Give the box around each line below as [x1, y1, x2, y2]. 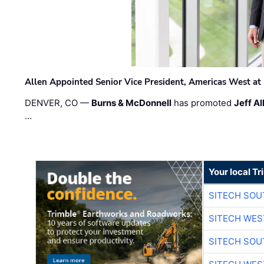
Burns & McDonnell [91, 97, 172, 109]
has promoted [171, 97, 235, 109]
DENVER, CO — [25, 97, 92, 109]
